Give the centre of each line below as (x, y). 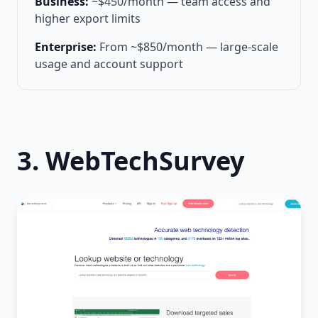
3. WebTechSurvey (131, 161)
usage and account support (109, 64)
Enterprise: (66, 47)
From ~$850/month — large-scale (189, 47)
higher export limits (88, 19)
